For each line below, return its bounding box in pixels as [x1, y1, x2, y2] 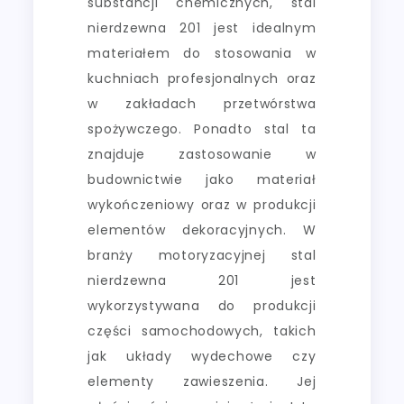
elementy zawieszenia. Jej [87, 372, 317, 390]
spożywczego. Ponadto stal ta [87, 119, 317, 138]
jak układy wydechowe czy [87, 346, 317, 365]
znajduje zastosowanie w [87, 144, 317, 163]
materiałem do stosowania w [87, 43, 317, 62]
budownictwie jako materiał [87, 170, 317, 188]
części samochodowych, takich [87, 321, 317, 340]
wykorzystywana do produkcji [87, 296, 317, 315]
